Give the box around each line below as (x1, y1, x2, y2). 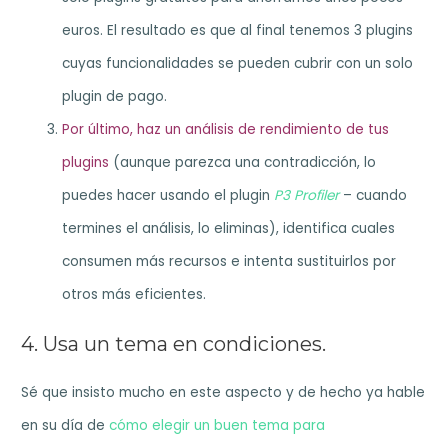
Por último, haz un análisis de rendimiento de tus (62, 120, 390, 140)
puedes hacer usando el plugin (62, 186, 275, 206)
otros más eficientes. (62, 285, 207, 305)
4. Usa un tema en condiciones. (21, 331, 327, 356)
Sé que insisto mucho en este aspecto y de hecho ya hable (21, 382, 426, 402)
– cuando (343, 186, 408, 206)
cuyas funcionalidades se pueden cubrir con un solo (62, 54, 414, 74)
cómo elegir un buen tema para (109, 415, 326, 435)
